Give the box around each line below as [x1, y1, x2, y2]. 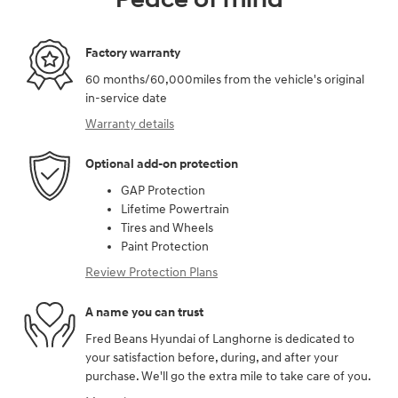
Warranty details [85, 115, 174, 131]
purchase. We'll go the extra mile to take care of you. [85, 368, 371, 384]
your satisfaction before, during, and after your [85, 349, 338, 365]
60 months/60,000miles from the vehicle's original [85, 71, 364, 87]
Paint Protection [121, 238, 209, 254]
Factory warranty [85, 45, 180, 61]
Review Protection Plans [85, 264, 218, 280]
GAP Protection [121, 182, 205, 198]
